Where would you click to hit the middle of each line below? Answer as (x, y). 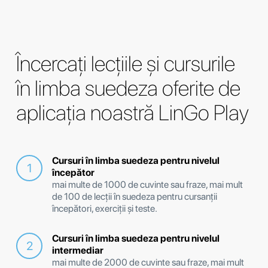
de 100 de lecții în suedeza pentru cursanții (135, 197)
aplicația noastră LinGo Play (133, 113)
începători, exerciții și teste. (105, 209)
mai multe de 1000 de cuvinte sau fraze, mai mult (147, 185)
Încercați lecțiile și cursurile (126, 64)
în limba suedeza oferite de (128, 89)
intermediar (78, 251)
